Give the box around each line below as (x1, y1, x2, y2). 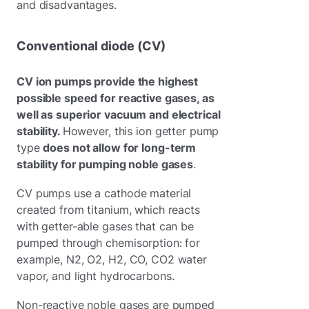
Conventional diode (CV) (17, 38, 166, 53)
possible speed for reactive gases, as (17, 90, 215, 105)
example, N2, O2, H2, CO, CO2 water (17, 252, 208, 266)
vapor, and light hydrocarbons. (17, 268, 177, 283)
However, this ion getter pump (62, 123, 219, 138)
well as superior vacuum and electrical (17, 107, 221, 121)
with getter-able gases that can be (17, 219, 195, 233)
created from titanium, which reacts (17, 202, 200, 217)
